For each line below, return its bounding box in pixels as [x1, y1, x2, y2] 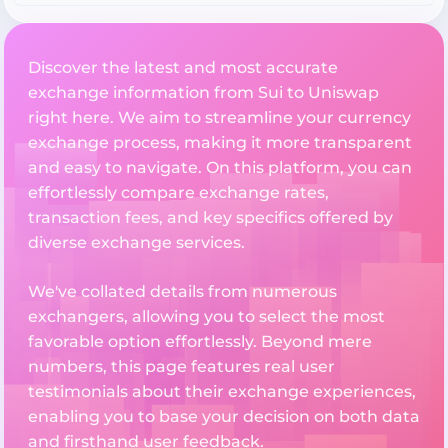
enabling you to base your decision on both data [28, 406, 420, 426]
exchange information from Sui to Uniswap [28, 82, 379, 102]
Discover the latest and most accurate [28, 57, 338, 77]
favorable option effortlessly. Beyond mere [28, 331, 372, 351]
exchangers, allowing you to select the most [28, 306, 385, 326]
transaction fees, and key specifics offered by [28, 207, 393, 227]
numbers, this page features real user [28, 356, 335, 376]
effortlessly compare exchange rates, [28, 182, 329, 202]
